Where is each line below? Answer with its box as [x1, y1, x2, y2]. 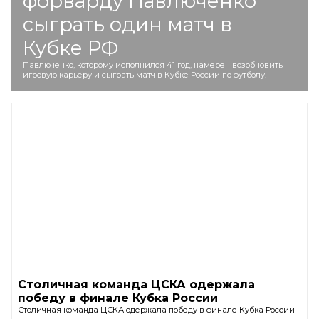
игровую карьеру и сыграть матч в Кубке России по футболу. [23, 70, 266, 80]
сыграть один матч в [23, 13, 232, 36]
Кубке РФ [23, 36, 118, 60]
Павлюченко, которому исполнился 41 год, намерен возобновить [23, 60, 283, 70]
